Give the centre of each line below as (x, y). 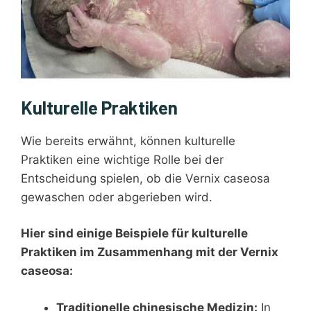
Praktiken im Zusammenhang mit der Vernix (150, 252)
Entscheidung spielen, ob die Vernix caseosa (145, 178)
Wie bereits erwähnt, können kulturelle (128, 141)
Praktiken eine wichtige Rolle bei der (122, 159)
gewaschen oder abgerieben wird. (117, 197)
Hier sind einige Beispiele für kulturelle (134, 234)
